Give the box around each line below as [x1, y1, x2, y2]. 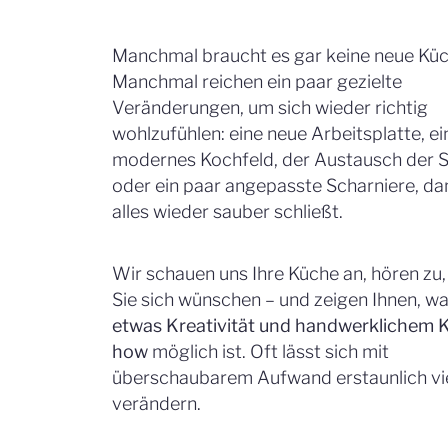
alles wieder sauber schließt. [112, 200, 343, 222]
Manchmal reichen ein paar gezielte [112, 70, 402, 92]
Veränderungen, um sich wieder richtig [112, 96, 428, 118]
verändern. [112, 392, 201, 414]
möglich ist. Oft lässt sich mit [148, 340, 389, 362]
